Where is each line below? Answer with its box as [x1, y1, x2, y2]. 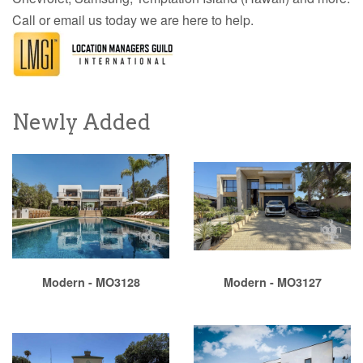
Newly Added [12, 109, 151, 135]
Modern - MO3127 [223, 274, 322, 291]
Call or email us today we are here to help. [12, 11, 257, 30]
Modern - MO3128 [41, 274, 140, 291]
